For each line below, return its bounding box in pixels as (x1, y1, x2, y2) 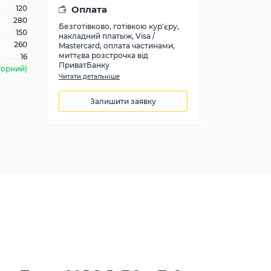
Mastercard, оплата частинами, (59, 41, 175, 50)
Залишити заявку (90, 96, 156, 106)
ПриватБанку (59, 60, 109, 70)
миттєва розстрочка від (59, 51, 148, 60)
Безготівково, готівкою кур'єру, (59, 22, 179, 31)
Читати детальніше (59, 73, 120, 80)
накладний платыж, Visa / (59, 31, 155, 41)
